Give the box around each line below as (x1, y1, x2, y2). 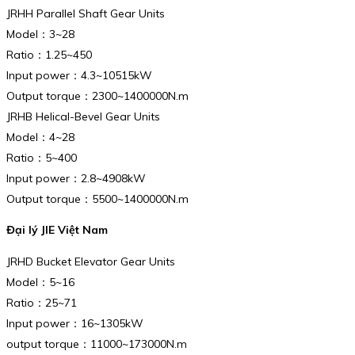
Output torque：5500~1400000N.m (6, 191, 189, 206)
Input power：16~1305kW (6, 315, 143, 330)
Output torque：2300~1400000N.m (6, 88, 189, 103)
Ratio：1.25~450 (6, 47, 92, 62)
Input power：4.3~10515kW (6, 67, 152, 82)
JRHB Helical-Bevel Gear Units (6, 109, 160, 124)
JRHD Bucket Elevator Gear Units (6, 254, 175, 269)
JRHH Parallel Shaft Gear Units (6, 6, 165, 21)
